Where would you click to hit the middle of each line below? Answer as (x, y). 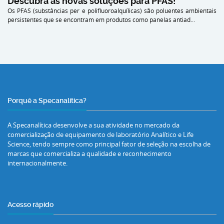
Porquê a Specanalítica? (47, 100)
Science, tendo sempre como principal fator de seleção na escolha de (109, 144)
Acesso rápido (30, 204)
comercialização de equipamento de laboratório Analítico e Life (100, 134)
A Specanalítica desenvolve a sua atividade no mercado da (93, 125)
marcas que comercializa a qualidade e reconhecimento (89, 153)
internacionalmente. (37, 163)
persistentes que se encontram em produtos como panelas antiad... (101, 19)
